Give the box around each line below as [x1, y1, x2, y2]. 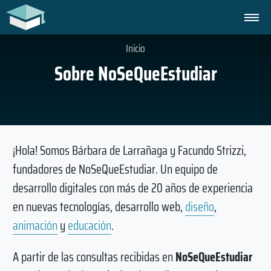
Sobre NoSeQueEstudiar [54, 59, 217, 89]
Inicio [126, 40, 145, 57]
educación [67, 215, 111, 235]
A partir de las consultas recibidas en [12, 246, 175, 267]
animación [12, 215, 57, 235]
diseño [184, 196, 214, 217]
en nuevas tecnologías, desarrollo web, [12, 196, 185, 217]
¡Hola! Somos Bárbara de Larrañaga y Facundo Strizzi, [12, 140, 246, 160]
